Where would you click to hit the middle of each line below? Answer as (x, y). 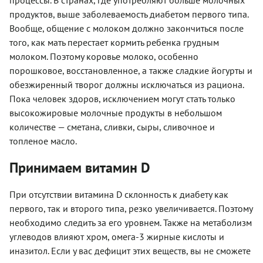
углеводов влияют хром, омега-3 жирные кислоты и (117, 236)
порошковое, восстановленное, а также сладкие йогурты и (131, 70)
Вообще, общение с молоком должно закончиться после (127, 28)
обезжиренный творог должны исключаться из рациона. (127, 84)
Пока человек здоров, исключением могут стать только (122, 98)
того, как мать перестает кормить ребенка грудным (114, 42)
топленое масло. (43, 141)
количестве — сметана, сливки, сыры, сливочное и (112, 127)
